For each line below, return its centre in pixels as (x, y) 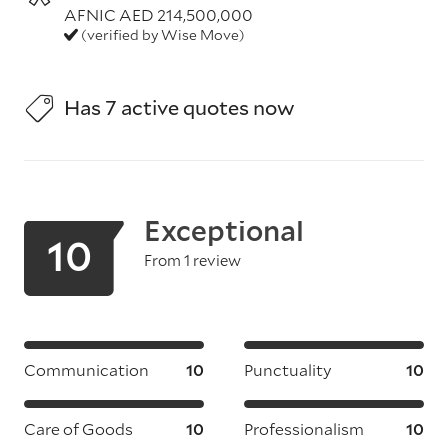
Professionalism (304, 428)
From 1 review (192, 260)
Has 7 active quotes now (179, 107)
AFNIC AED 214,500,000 (158, 14)
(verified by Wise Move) (161, 34)
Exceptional (224, 230)
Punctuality (288, 369)
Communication (86, 369)
